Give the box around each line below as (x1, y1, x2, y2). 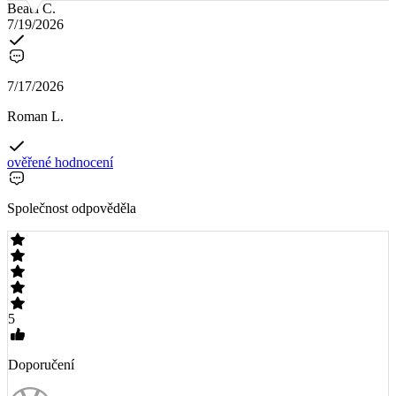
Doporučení (8, 356, 74, 372)
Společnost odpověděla (7, 200, 136, 216)
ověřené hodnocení (7, 154, 113, 170)
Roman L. (7, 108, 64, 124)
